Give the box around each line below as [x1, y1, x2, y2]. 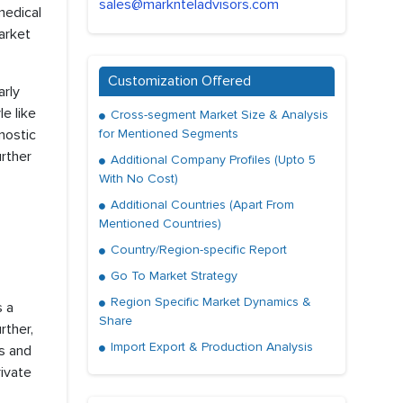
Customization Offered [108, 72, 251, 91]
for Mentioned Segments [99, 126, 238, 142]
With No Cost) [99, 171, 178, 187]
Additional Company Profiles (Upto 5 [107, 152, 316, 168]
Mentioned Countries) [99, 216, 221, 232]
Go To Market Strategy [107, 268, 237, 284]
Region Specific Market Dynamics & [107, 294, 311, 310]
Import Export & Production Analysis [107, 339, 313, 355]
